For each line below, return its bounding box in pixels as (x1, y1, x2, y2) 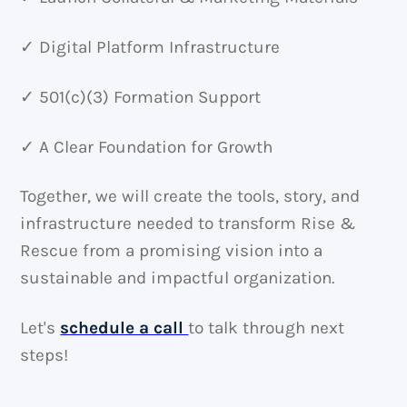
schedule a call (60, 318, 189, 339)
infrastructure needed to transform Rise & (20, 213, 356, 234)
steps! (20, 345, 69, 366)
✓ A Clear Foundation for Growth (20, 136, 273, 157)
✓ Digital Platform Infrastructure (20, 37, 281, 58)
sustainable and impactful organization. (20, 268, 335, 289)
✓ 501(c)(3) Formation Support (20, 86, 262, 107)
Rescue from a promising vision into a (20, 241, 323, 262)
